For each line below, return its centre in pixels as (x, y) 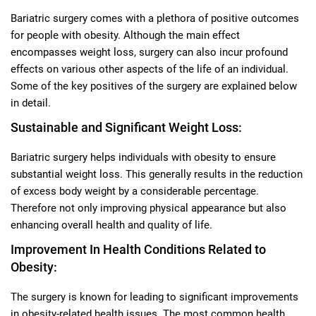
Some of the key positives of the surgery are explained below (154, 86)
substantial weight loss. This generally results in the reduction (157, 174)
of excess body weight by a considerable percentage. (135, 191)
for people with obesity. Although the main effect (125, 35)
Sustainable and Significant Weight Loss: (126, 127)
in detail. (31, 103)
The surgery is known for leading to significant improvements (154, 297)
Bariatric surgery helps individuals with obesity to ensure (143, 157)
